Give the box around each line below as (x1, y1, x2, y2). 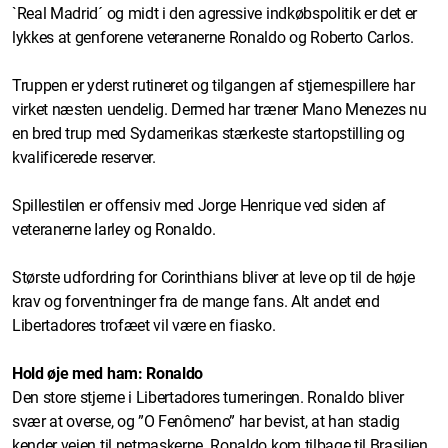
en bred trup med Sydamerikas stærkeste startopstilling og (12, 123, 405, 143)
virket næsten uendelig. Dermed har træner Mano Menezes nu (12, 99, 427, 119)
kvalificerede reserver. (12, 147, 156, 167)
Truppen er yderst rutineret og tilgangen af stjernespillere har (12, 75, 415, 95)
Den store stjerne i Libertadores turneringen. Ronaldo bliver (12, 387, 404, 407)
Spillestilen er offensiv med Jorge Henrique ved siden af (12, 195, 387, 215)
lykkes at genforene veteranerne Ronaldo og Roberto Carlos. (12, 27, 414, 47)
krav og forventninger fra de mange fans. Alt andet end (12, 291, 380, 311)
